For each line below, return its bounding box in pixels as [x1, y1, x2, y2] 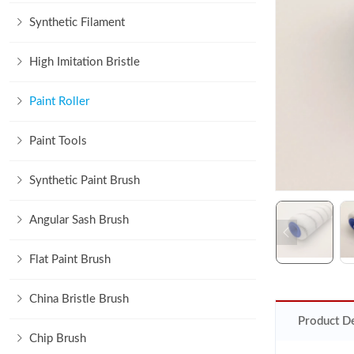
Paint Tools [29, 135, 87, 147]
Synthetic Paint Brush [29, 175, 140, 186]
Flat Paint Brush [29, 254, 111, 265]
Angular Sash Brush [29, 214, 129, 226]
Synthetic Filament [29, 17, 125, 28]
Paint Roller [29, 96, 89, 107]
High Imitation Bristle [29, 56, 140, 68]
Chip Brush [29, 333, 86, 345]
